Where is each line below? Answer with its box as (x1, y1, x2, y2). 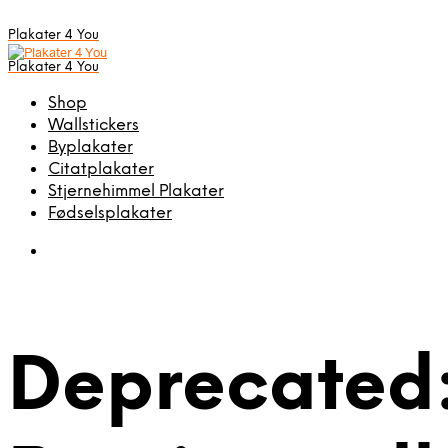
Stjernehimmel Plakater (48, 183, 224, 200)
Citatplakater (48, 161, 154, 178)
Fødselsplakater (48, 205, 172, 222)
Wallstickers (48, 117, 139, 134)
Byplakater (48, 139, 133, 156)
